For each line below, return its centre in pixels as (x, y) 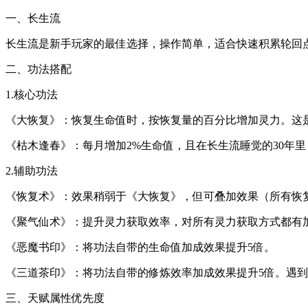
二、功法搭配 (38, 69)
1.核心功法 (32, 94)
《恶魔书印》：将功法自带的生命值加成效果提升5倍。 (140, 247)
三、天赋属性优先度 (55, 298)
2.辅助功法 (32, 170)
